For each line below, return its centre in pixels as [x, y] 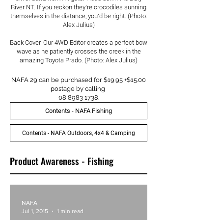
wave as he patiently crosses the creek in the [79, 51]
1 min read [70, 211]
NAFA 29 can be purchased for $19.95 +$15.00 [79, 80]
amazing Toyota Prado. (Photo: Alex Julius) [79, 60]
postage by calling [79, 89]
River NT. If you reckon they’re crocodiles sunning [79, 7]
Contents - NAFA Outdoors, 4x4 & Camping [79, 133]
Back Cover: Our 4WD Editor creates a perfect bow [79, 42]
